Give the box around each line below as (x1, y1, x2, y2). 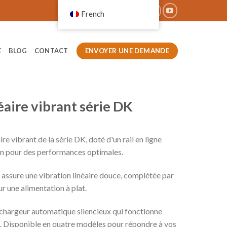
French (81, 10, 104, 18)
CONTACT (34, 47, 69, 55)
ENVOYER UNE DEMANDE (85, 46, 170, 55)
